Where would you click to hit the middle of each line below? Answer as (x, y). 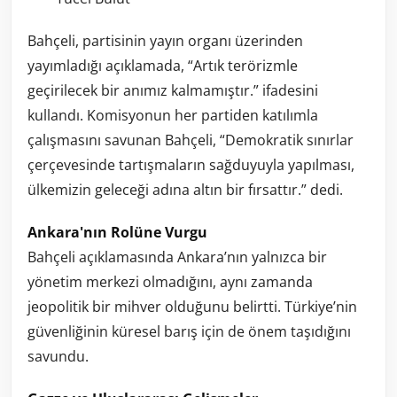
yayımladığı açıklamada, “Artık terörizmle (163, 66)
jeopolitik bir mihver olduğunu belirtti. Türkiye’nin (192, 307)
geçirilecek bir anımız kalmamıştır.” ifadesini (173, 91)
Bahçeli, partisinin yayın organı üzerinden (165, 41)
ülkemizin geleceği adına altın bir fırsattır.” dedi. (185, 190)
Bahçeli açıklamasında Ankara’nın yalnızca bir (177, 257)
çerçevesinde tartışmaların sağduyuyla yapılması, (191, 165)
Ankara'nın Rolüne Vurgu (117, 233)
